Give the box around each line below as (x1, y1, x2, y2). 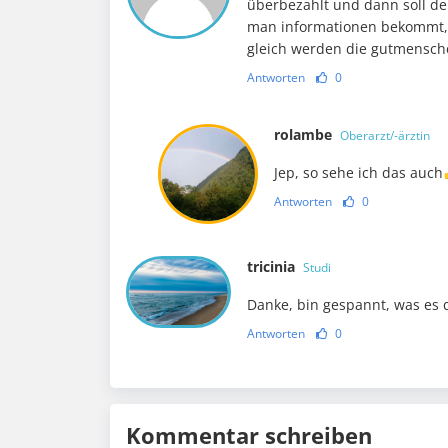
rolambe (274, 124, 336, 144)
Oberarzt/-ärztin (340, 126, 430, 144)
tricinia (247, 256, 300, 276)
